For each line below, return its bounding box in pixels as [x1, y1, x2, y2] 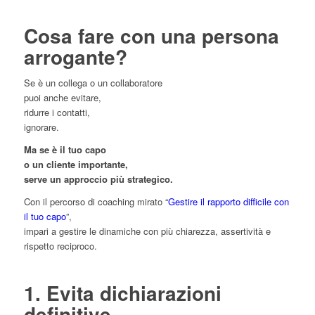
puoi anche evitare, [23, 90, 101, 104]
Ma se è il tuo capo [23, 142, 106, 156]
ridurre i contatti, [23, 105, 90, 119]
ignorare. [23, 120, 59, 134]
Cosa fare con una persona [23, 20, 279, 50]
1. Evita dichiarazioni [23, 278, 221, 307]
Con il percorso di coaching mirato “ [23, 194, 168, 208]
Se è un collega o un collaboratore [23, 75, 162, 89]
